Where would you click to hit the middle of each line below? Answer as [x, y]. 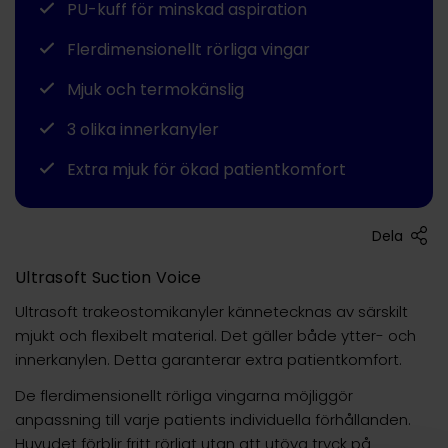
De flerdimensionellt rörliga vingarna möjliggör [184, 395]
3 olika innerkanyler [143, 129]
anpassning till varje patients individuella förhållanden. [213, 419]
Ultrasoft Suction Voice [108, 277]
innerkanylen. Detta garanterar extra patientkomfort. [208, 359]
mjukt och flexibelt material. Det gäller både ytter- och [215, 335]
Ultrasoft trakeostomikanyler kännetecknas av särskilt [211, 311]
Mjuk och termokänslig [155, 89]
